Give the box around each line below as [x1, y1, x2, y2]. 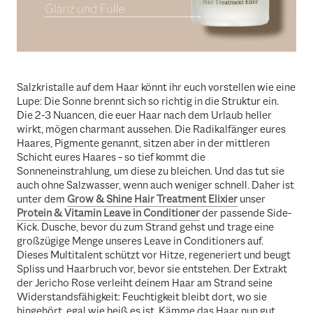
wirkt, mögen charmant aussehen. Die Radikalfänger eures [17, 122, 286, 137]
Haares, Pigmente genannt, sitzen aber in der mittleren [17, 136, 270, 151]
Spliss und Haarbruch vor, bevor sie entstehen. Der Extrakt [17, 262, 287, 277]
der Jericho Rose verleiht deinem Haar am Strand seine [17, 276, 272, 291]
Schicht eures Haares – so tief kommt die [17, 150, 205, 165]
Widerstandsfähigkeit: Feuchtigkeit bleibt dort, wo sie [17, 290, 267, 305]
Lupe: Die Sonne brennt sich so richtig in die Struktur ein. [17, 94, 279, 109]
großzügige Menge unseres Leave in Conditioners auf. [17, 234, 263, 249]
